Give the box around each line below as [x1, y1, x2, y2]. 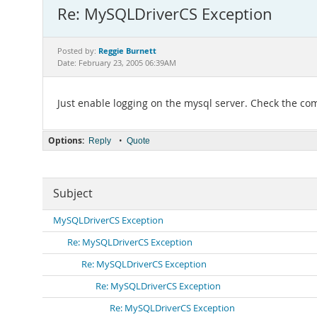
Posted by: [57, 46, 98, 56]
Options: [48, 134, 84, 146]
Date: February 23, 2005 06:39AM [57, 58, 176, 68]
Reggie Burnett [98, 45, 156, 56]
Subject [53, 186, 93, 201]
